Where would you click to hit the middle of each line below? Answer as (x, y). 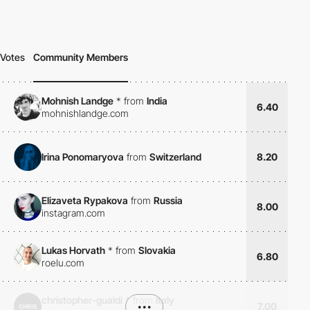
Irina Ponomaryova (83, 156)
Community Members (81, 57)
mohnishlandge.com (85, 113)
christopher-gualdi (82, 300)
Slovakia (157, 250)
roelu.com (63, 262)
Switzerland (175, 156)
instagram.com (73, 212)
